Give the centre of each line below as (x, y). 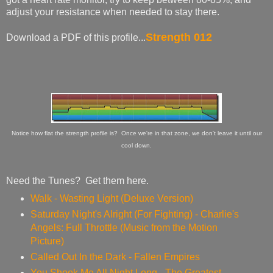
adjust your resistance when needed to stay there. (113, 12)
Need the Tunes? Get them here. (77, 180)
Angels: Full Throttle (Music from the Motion (124, 227)
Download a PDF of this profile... (76, 37)
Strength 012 (179, 37)
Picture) (47, 241)
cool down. (136, 145)
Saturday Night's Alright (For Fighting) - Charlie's (134, 214)
